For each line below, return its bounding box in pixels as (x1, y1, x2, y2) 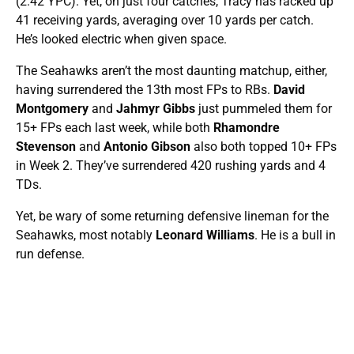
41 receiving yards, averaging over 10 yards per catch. (16, 12, 314, 28)
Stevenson (16, 138, 79, 154)
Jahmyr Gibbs (116, 100, 198, 116)
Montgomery (16, 100, 92, 116)
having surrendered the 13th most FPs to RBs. (16, 81, 273, 97)
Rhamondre (213, 119, 280, 135)
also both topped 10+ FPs (194, 138, 337, 154)
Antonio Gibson (104, 138, 194, 154)
